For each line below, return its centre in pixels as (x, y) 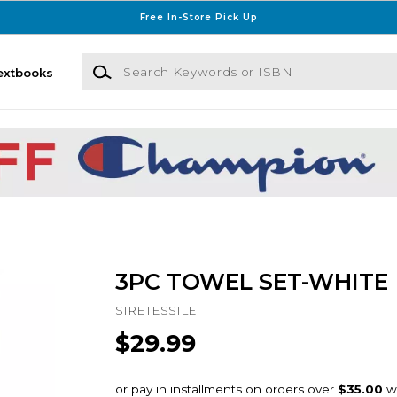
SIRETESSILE (156, 310)
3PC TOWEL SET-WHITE (251, 282)
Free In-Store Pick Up (198, 17)
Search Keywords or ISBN (160, 62)
